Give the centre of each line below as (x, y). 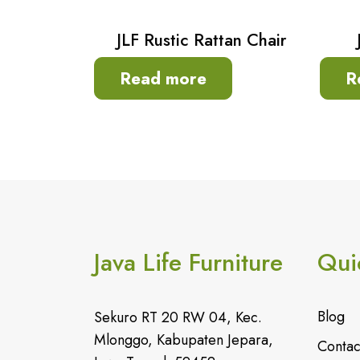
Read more (163, 79)
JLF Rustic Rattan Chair (201, 41)
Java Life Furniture (188, 263)
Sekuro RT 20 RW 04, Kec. (178, 318)
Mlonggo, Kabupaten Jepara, (184, 340)
